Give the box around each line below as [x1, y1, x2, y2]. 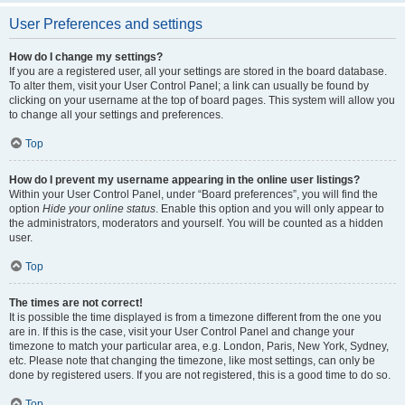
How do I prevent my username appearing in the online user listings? [9, 174, 360, 186]
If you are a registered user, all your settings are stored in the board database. [9, 65, 387, 78]
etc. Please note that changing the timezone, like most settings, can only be [9, 354, 375, 367]
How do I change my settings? [9, 51, 163, 63]
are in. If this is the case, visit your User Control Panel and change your [9, 325, 354, 338]
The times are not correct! [9, 297, 143, 309]
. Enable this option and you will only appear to [155, 202, 384, 215]
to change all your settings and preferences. [9, 108, 223, 121]
